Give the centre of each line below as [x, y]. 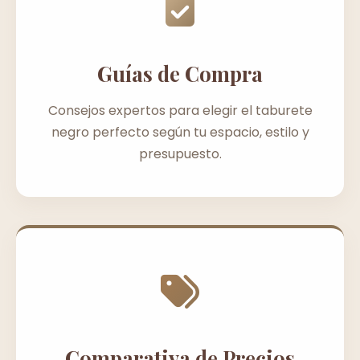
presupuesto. [180, 153]
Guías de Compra [180, 73]
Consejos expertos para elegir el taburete [180, 110]
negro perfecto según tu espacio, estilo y [180, 132]
